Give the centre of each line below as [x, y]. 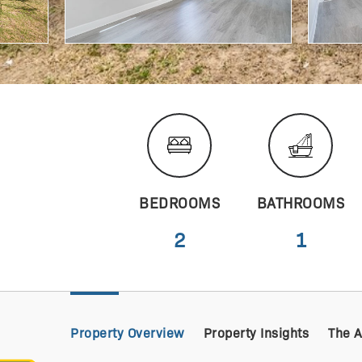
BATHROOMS [301, 204]
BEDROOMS [179, 204]
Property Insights [256, 333]
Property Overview [127, 333]
